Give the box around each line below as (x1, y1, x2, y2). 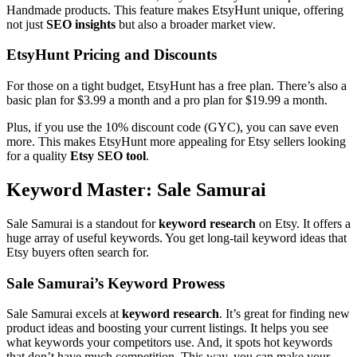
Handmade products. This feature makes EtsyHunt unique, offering (6, 2, 343, 17)
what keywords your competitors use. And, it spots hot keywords (6, 335, 332, 350)
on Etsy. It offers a (256, 216, 351, 230)
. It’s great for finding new (219, 307, 350, 321)
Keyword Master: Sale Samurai (6, 178, 266, 200)
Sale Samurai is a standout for (6, 216, 159, 230)
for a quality (6, 149, 70, 163)
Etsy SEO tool (70, 149, 146, 163)
